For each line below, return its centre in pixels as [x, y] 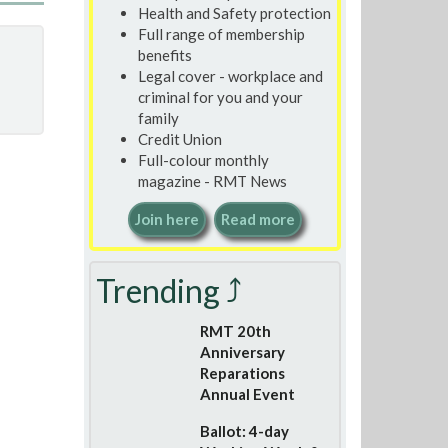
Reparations [242, 373]
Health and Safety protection [234, 12]
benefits [164, 54]
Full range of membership [221, 33]
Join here [166, 219]
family [158, 117]
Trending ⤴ [168, 290]
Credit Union [179, 138]
